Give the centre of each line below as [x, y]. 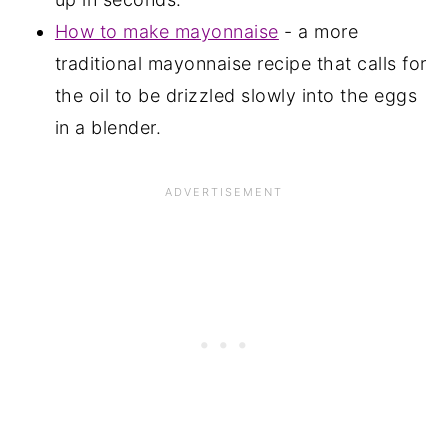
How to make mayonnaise [166, 31]
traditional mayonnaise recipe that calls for [240, 63]
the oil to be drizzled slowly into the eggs [236, 95]
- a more [318, 31]
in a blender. [108, 127]
